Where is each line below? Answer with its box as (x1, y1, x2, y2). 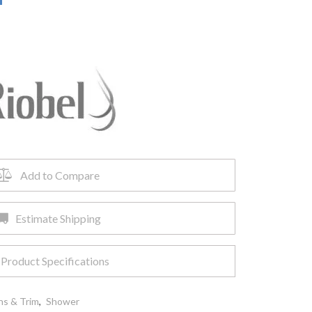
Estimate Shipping (15, 211, 101, 225)
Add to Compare (20, 168, 100, 182)
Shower (46, 295, 80, 307)
